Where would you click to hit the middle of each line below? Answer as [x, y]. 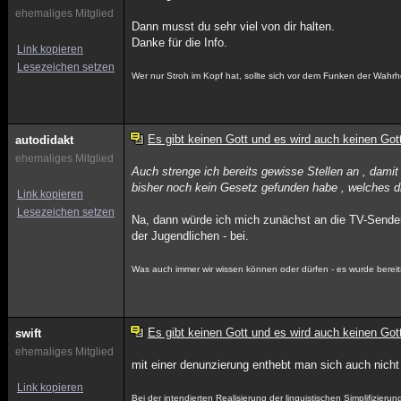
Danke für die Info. [180, 43]
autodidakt [44, 140]
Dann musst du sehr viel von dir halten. [234, 26]
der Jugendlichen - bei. [191, 236]
